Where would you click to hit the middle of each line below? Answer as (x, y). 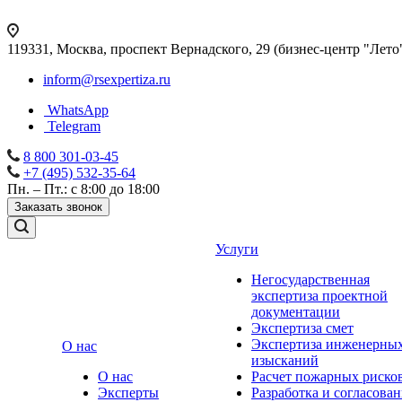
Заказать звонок (58, 207)
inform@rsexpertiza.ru (107, 79)
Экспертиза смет (302, 328)
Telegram (74, 126)
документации (296, 312)
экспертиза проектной (319, 296)
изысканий (285, 360)
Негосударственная (310, 280)
